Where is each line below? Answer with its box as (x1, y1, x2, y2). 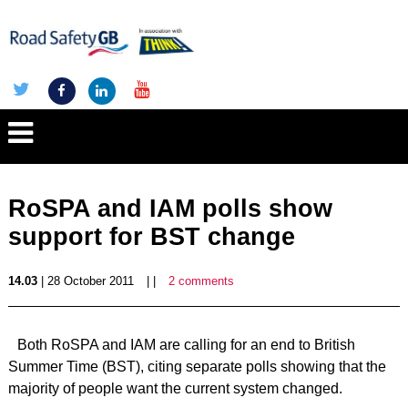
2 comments (168, 274, 234, 288)
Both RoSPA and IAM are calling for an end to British (16, 337, 355, 352)
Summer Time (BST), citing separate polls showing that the (7, 359, 386, 374)
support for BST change (7, 223, 295, 250)
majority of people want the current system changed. (7, 381, 342, 396)
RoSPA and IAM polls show (7, 195, 332, 222)
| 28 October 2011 (36, 274, 134, 288)
